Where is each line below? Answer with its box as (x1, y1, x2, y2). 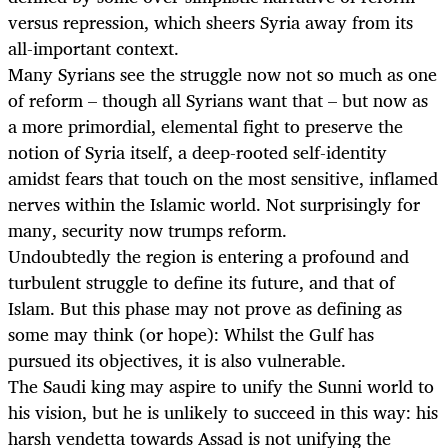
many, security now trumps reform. (8, 215, 287, 246)
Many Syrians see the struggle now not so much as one (8, 59, 437, 90)
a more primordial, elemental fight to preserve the (8, 111, 403, 142)
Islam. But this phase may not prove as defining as (8, 293, 402, 324)
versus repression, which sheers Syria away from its (8, 7, 413, 38)
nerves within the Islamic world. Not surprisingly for (8, 189, 420, 220)
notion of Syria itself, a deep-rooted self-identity (8, 137, 387, 168)
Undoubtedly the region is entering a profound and (8, 241, 409, 272)
